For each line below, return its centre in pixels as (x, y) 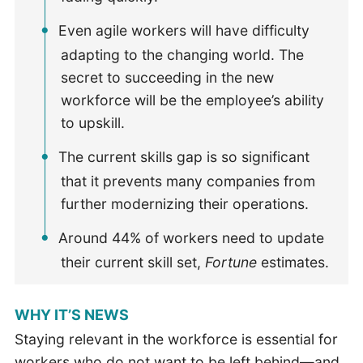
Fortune (231, 262)
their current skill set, (133, 262)
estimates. (293, 262)
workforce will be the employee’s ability (193, 100)
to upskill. (95, 122)
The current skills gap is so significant (184, 156)
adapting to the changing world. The (183, 54)
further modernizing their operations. (187, 203)
